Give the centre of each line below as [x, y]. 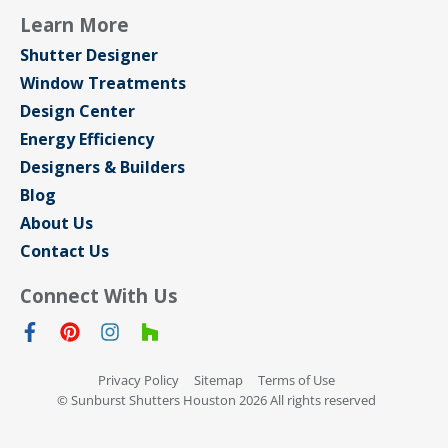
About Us [56, 222]
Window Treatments [103, 82]
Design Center [77, 110]
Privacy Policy [138, 379]
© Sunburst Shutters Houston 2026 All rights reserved [216, 399]
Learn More [74, 24]
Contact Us [64, 250]
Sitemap [218, 379]
